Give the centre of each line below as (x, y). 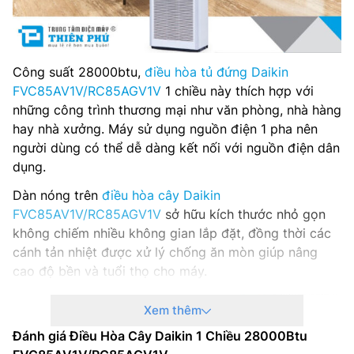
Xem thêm (172, 310)
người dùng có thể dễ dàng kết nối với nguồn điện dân (176, 148)
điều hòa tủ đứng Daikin (217, 72)
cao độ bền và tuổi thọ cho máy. (110, 271)
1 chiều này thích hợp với (237, 91)
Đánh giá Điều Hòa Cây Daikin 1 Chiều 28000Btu (160, 335)
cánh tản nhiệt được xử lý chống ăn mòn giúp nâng (165, 252)
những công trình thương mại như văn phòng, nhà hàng (177, 110)
